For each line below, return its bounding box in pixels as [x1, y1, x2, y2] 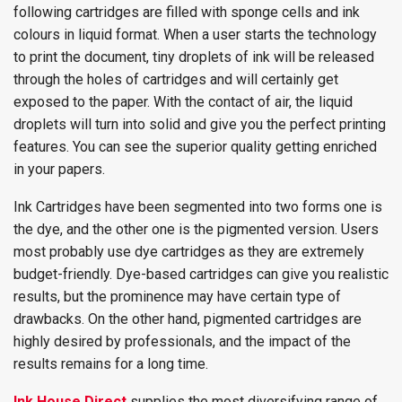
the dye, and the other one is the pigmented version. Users [13, 221, 379, 238]
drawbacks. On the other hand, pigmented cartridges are [13, 310, 362, 328]
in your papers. [13, 161, 105, 178]
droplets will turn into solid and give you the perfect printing [13, 116, 386, 133]
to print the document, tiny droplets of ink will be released [13, 48, 374, 66]
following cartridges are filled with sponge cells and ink [13, 4, 360, 21]
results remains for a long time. [13, 355, 208, 372]
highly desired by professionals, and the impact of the [13, 333, 351, 350]
